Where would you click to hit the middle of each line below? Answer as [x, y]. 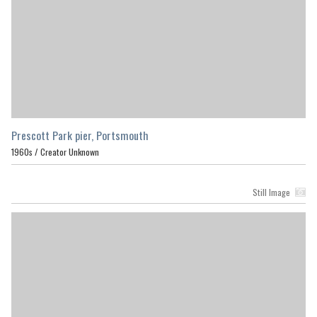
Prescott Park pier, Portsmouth [80, 135]
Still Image [271, 192]
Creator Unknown [70, 151]
